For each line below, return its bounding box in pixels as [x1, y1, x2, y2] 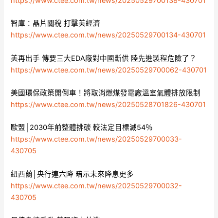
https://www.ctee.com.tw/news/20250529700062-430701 [11, 65, 207, 74]
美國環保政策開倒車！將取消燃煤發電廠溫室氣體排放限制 [11, 88, 201, 97]
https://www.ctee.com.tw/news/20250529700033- [11, 135, 182, 144]
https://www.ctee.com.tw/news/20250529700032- [11, 181, 182, 190]
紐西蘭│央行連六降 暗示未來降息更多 [11, 169, 134, 179]
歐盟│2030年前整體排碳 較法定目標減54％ [11, 123, 153, 132]
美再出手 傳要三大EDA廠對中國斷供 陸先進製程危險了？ [11, 54, 197, 63]
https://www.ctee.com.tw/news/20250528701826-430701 [11, 100, 206, 109]
